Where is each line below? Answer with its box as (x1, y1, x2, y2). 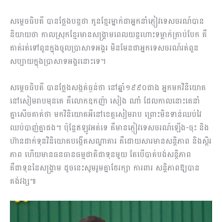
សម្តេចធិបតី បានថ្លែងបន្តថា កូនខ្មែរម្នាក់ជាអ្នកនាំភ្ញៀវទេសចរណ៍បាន (10, 14, 204, 29)
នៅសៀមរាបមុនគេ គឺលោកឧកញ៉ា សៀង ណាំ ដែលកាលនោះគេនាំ (10, 94, 200, 109)
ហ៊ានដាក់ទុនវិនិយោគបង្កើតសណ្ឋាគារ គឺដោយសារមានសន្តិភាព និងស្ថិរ (10, 134, 212, 149)
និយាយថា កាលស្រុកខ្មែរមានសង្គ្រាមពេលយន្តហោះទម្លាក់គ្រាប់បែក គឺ (10, 27, 207, 42)
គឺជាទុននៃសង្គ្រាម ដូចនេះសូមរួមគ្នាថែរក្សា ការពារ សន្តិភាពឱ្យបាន (10, 161, 200, 175)
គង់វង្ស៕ (10, 174, 36, 189)
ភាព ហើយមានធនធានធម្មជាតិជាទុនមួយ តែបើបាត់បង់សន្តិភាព (10, 147, 191, 162)
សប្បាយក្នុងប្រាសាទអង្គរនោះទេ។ (10, 54, 106, 69)
